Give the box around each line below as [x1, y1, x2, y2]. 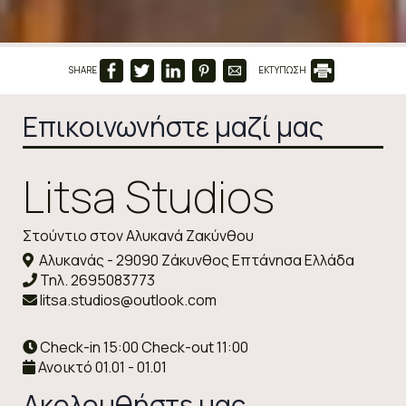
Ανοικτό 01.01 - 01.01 [35, 357, 167, 377]
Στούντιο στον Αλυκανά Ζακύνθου [23, 226, 254, 246]
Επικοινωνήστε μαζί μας [23, 108, 324, 145]
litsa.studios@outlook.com [40, 290, 217, 310]
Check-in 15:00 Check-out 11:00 [37, 337, 248, 357]
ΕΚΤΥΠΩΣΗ [258, 63, 308, 76]
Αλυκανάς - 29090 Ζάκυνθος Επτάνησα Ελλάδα [34, 250, 354, 270]
